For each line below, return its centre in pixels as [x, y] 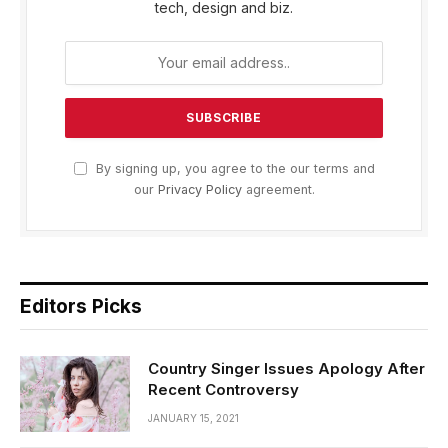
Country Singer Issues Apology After [286, 368]
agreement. [278, 189]
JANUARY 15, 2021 [193, 417]
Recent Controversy [223, 389]
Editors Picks [81, 306]
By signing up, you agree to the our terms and [233, 168]
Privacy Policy [199, 189]
